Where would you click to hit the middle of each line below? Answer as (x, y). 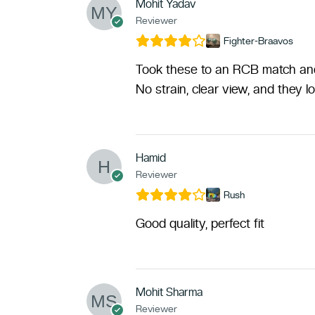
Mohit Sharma (169, 292)
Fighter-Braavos (258, 40)
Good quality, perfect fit (200, 223)
